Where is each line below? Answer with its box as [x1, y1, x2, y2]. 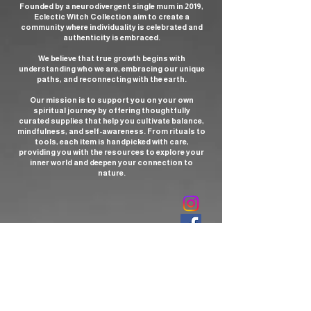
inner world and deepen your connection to [30, 158, 193, 167]
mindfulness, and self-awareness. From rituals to [17, 127, 205, 136]
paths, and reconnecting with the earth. [36, 75, 187, 84]
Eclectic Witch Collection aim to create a [33, 12, 190, 22]
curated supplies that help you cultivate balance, [19, 117, 204, 126]
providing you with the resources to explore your [19, 148, 204, 157]
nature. [97, 169, 126, 178]
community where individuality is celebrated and [20, 23, 203, 32]
